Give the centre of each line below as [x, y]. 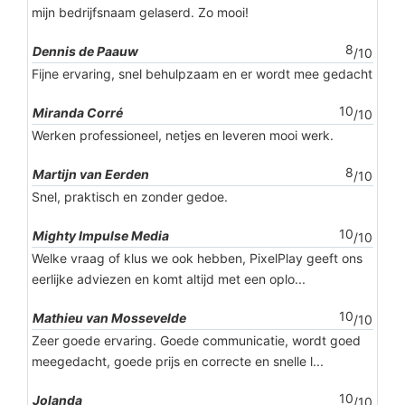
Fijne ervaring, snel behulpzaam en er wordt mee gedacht [202, 74]
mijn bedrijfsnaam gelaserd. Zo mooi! [140, 13]
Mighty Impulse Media [101, 236]
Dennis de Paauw [85, 52]
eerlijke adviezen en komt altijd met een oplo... [169, 279]
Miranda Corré [78, 113]
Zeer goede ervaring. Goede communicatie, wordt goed [196, 341]
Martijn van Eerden [91, 174]
